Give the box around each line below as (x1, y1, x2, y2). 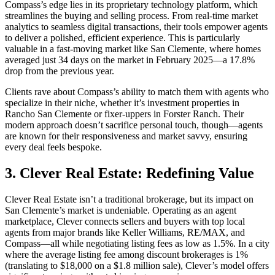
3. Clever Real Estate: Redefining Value (5, 165, 254, 182)
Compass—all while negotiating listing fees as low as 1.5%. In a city (5, 238, 269, 249)
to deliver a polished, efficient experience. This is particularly (5, 33, 240, 44)
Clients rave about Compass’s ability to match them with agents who (5, 87, 269, 98)
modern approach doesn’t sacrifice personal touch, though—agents (5, 120, 263, 131)
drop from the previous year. (5, 66, 114, 77)
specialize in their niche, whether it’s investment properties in (5, 98, 239, 109)
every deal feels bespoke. (5, 142, 102, 153)
